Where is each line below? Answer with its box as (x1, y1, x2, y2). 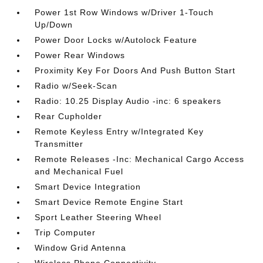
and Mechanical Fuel (35, 166, 124, 176)
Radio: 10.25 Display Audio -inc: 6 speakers (35, 96, 222, 106)
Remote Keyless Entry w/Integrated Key (35, 126, 204, 136)
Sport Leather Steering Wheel (35, 212, 162, 222)
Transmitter (35, 139, 84, 149)
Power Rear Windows (35, 50, 126, 60)
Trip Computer (35, 227, 96, 237)
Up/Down (35, 19, 73, 29)
